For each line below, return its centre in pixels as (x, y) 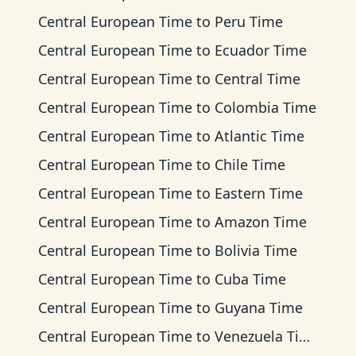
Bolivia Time (256, 250)
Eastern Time (259, 193)
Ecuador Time (261, 50)
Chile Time (250, 164)
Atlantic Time (259, 136)
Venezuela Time (257, 336)
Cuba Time (250, 279)
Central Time (257, 79)
